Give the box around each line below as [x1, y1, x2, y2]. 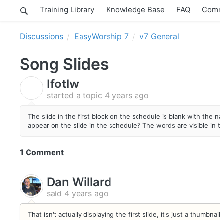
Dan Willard [47, 174, 111, 189]
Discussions [20, 31, 63, 41]
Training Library [40, 4, 94, 14]
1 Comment [20, 147, 64, 157]
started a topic [47, 90, 105, 100]
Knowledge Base [106, 4, 165, 14]
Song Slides [20, 55, 109, 74]
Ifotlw [47, 77, 79, 91]
